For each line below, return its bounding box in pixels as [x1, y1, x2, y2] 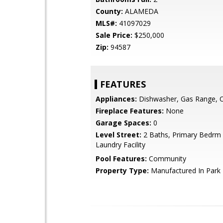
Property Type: [96, 166, 149, 175]
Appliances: [96, 94, 137, 104]
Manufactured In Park [149, 166, 221, 175]
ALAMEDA [123, 6, 158, 16]
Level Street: [96, 130, 141, 139]
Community [147, 154, 186, 163]
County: [96, 6, 123, 16]
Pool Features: [96, 154, 147, 163]
